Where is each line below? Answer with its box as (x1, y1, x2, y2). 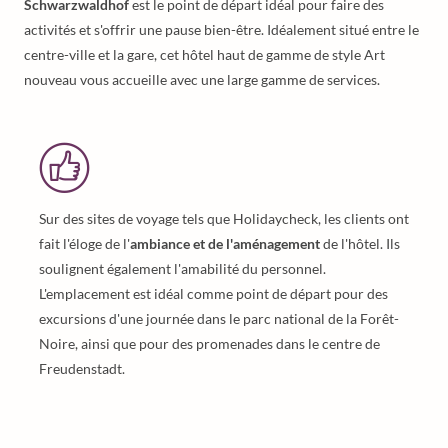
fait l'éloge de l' (39, 235, 130, 252)
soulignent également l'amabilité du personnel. (39, 260, 326, 277)
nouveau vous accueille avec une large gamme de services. (24, 71, 380, 88)
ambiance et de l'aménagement (130, 235, 320, 252)
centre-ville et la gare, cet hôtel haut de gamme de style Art (24, 46, 385, 63)
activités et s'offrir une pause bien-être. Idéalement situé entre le (24, 21, 419, 38)
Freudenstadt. (39, 360, 125, 377)
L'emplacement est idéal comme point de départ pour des (39, 285, 388, 302)
